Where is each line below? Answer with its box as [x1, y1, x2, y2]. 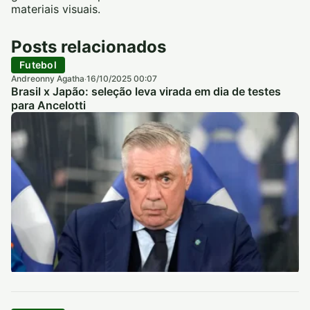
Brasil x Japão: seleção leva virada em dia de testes [11, 84, 281, 98]
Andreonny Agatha [11, 73, 84, 84]
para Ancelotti [11, 98, 86, 112]
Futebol [19, 59, 57, 71]
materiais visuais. [11, 2, 100, 16]
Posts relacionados [11, 37, 166, 57]
